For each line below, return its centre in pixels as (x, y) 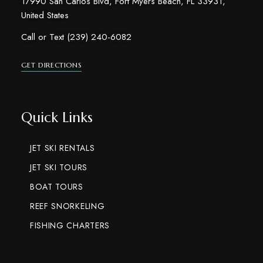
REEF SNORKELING (67, 206)
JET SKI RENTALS (62, 148)
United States (45, 15)
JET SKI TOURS (58, 167)
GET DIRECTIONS (51, 65)
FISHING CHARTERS (70, 225)
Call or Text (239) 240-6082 (76, 37)
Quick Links (57, 117)
